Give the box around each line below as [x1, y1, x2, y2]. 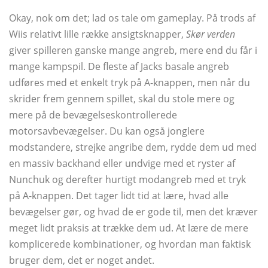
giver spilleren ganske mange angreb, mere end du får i [9, 44, 257, 57]
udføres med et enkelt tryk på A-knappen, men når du [9, 76, 250, 90]
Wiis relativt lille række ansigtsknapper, [9, 28, 186, 41]
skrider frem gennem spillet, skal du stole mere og [9, 92, 234, 106]
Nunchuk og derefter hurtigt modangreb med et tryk [9, 173, 246, 187]
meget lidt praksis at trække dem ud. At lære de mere [9, 221, 248, 235]
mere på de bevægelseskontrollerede [9, 108, 177, 122]
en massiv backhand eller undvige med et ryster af [9, 157, 235, 170]
